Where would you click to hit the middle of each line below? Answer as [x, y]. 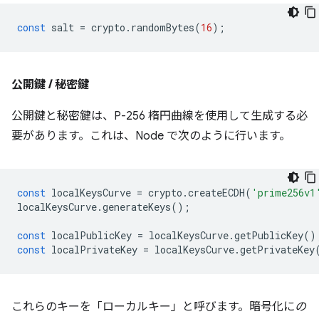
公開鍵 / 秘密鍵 [50, 85]
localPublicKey [91, 236]
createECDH [216, 193]
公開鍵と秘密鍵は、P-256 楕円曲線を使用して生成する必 [159, 116]
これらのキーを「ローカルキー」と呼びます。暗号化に [153, 307]
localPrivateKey [94, 250]
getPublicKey [269, 236]
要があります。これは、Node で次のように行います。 [151, 136]
